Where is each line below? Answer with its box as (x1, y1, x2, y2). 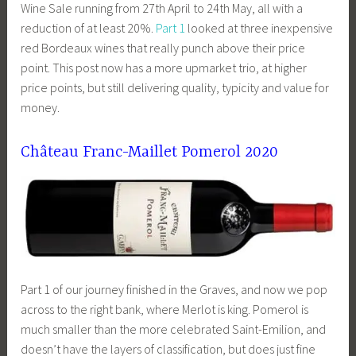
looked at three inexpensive (185, 19, 334, 36)
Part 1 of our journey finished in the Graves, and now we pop (21, 281, 328, 298)
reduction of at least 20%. (21, 19, 157, 36)
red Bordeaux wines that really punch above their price (21, 39, 306, 56)
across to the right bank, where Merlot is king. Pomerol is (21, 301, 309, 318)
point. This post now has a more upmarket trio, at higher (21, 59, 308, 75)
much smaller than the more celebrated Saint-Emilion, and (21, 321, 327, 338)
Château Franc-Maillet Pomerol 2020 (21, 142, 279, 161)
